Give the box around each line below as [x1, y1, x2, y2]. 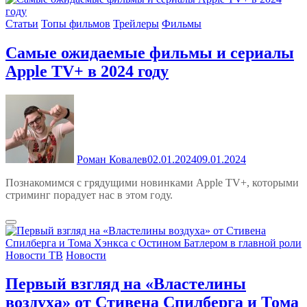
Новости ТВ [5, 249, 63, 261]
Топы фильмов [41, 17, 110, 29]
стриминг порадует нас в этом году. [5, 188, 173, 201]
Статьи [5, 17, 38, 29]
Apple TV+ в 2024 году [5, 62, 169, 80]
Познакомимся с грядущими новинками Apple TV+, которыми [5, 176, 299, 188]
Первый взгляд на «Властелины [5, 275, 246, 293]
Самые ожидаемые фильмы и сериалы [5, 43, 294, 62]
